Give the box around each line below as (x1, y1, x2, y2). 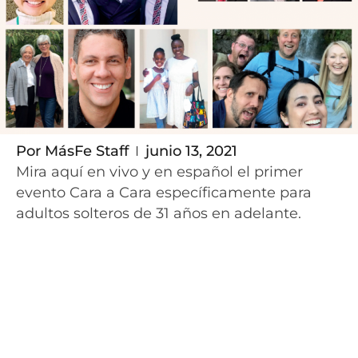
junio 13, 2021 (145, 141, 237, 159)
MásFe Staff (41, 141, 129, 159)
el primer (237, 162, 303, 180)
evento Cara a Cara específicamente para (16, 183, 312, 201)
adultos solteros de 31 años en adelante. (16, 204, 301, 221)
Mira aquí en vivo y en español (16, 162, 237, 180)
